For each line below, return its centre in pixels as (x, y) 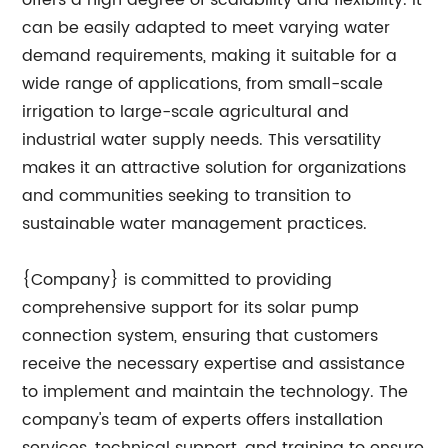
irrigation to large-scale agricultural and (186, 112)
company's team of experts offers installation (203, 420)
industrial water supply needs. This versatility (202, 140)
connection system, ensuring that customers (200, 336)
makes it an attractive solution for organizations (214, 168)
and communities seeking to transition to (187, 196)
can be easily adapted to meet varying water (206, 28)
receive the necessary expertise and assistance (214, 364)
